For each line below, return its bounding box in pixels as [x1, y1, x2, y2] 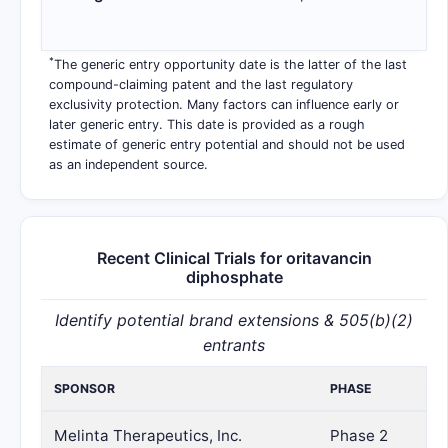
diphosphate [185, 267, 283, 287]
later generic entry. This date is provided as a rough [49, 117, 365, 132]
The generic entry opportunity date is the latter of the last [54, 57, 407, 72]
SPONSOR [54, 381, 115, 396]
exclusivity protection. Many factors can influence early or [49, 97, 399, 112]
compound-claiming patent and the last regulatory [49, 77, 353, 92]
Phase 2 [330, 426, 388, 445]
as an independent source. [49, 157, 208, 172]
